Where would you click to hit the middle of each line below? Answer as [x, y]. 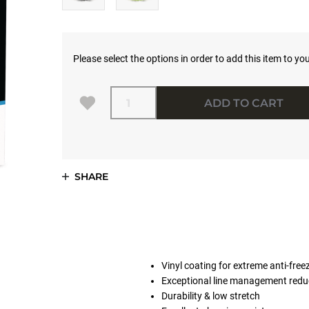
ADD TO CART [244, 103]
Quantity [122, 89]
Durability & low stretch [210, 296]
